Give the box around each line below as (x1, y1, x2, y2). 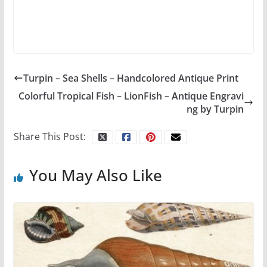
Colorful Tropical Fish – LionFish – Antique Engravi (18, 89, 244, 103)
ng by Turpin (187, 103, 244, 116)
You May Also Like (29, 164, 162, 187)
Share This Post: (13, 130, 86, 144)
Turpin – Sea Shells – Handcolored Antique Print (23, 72, 238, 85)
